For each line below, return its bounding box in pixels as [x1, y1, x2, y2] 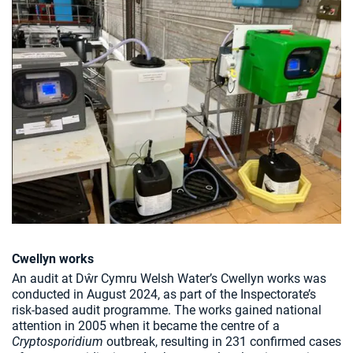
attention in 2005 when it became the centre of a [12, 318, 280, 334]
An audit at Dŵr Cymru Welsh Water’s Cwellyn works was [12, 271, 326, 287]
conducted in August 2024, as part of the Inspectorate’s [12, 287, 316, 303]
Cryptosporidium [12, 334, 103, 350]
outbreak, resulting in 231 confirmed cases [103, 334, 341, 350]
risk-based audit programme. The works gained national [12, 303, 321, 318]
